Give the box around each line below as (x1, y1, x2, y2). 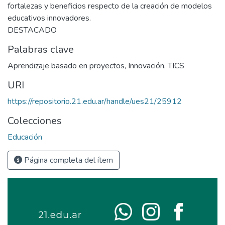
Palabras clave (8, 43, 74, 57)
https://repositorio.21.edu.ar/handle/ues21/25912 (8, 96, 182, 107)
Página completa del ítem (22, 155, 113, 166)
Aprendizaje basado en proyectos (8, 60, 125, 72)
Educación (8, 132, 42, 143)
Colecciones (8, 114, 62, 128)
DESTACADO (8, 25, 57, 36)
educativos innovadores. (8, 13, 91, 24)
